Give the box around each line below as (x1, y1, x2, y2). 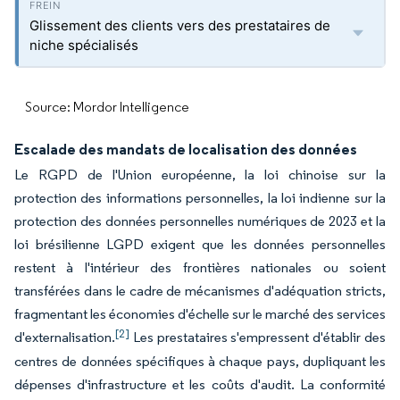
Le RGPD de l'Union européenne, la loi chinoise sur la (14, 166, 386, 183)
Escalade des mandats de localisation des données (14, 140, 357, 158)
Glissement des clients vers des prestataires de (29, 17, 330, 34)
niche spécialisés (29, 37, 138, 54)
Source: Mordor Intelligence (25, 98, 189, 115)
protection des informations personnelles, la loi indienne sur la (14, 189, 386, 206)
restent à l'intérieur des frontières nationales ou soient (14, 259, 386, 276)
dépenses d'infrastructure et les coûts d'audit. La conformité (14, 376, 386, 393)
